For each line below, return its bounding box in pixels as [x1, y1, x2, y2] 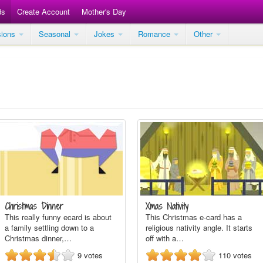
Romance [138, 28, 173, 39]
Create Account [17, 6, 70, 17]
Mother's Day [82, 6, 126, 17]
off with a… [146, 232, 184, 244]
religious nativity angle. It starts [146, 222, 252, 233]
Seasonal [39, 28, 73, 39]
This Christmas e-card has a [146, 211, 242, 222]
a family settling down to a [5, 222, 94, 233]
